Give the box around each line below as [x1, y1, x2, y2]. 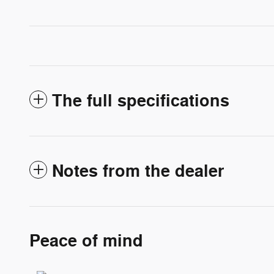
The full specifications [52, 91, 229, 113]
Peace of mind [29, 231, 143, 253]
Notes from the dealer [52, 161, 224, 183]
